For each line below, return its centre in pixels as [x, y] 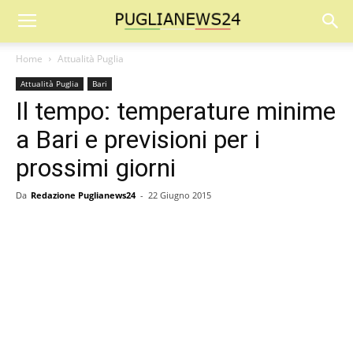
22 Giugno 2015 [180, 195]
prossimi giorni [96, 168]
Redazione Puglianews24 [83, 195]
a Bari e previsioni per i [138, 139]
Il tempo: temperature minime [176, 111]
